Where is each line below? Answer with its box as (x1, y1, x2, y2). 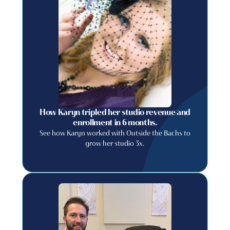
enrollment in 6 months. (73, 118, 157, 127)
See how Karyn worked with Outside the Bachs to (39, 128, 190, 138)
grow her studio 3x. (85, 139, 145, 148)
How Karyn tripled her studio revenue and (39, 107, 191, 117)
